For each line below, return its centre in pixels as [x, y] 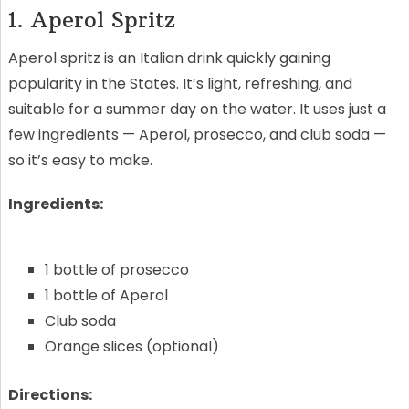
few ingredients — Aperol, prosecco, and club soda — [197, 135]
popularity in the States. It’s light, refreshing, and [180, 84]
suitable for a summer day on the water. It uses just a [197, 110]
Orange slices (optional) [131, 347]
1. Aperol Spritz [91, 20]
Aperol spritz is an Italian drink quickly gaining [169, 58]
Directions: [51, 395]
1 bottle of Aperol [106, 296]
